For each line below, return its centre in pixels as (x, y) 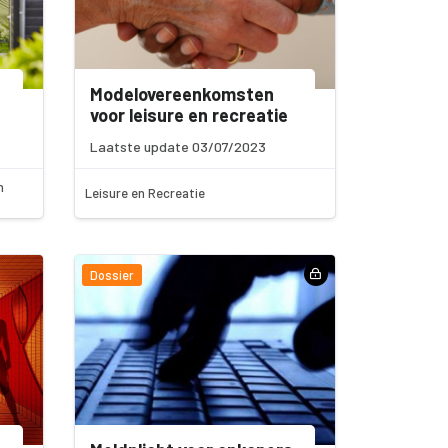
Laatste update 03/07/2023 (178, 147)
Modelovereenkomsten (182, 94)
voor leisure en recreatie (189, 115)
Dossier (112, 275)
